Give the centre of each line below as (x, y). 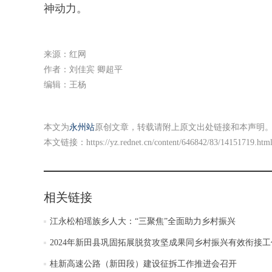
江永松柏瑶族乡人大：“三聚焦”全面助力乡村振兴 (143, 221)
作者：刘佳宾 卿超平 (83, 70)
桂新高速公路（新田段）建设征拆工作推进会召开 (143, 264)
